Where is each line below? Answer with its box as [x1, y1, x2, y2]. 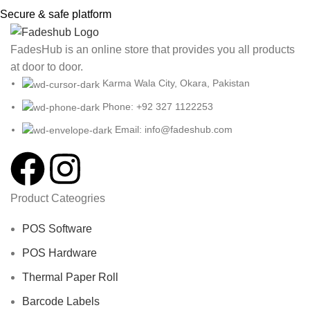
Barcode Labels [22, 295, 100, 308]
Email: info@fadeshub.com [115, 123, 232, 135]
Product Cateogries [10, 192, 105, 205]
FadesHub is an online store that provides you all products [10, 44, 295, 56]
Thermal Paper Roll [22, 271, 118, 284]
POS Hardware [22, 247, 97, 259]
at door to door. [10, 61, 83, 73]
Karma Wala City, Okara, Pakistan [102, 77, 250, 89]
